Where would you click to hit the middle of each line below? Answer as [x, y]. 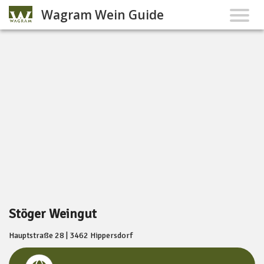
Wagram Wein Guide [103, 15]
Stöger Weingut [53, 214]
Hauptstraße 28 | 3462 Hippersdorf [71, 236]
